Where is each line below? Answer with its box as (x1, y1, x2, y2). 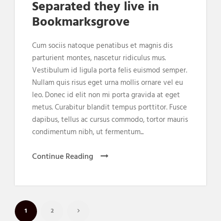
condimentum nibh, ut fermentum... (32, 126, 144, 138)
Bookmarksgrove (32, 12, 130, 33)
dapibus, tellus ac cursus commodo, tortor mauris (32, 113, 188, 126)
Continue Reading (32, 150, 93, 163)
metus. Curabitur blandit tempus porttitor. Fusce (32, 101, 187, 113)
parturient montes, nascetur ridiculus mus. (32, 52, 166, 64)
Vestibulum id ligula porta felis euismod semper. (32, 64, 187, 76)
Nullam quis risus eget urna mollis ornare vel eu (32, 76, 183, 89)
